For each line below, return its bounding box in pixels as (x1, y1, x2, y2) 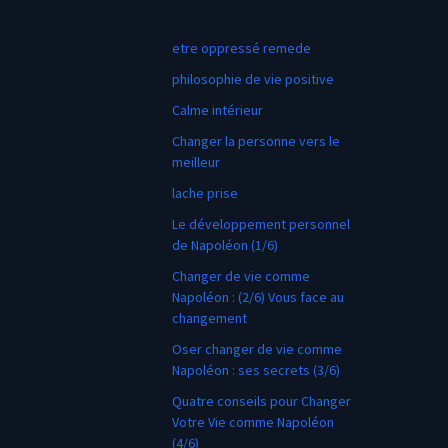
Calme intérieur (172, 101, 263, 119)
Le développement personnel (172, 215, 350, 233)
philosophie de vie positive (172, 70, 334, 88)
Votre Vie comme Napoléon (172, 413, 334, 431)
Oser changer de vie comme (172, 340, 342, 358)
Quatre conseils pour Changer (172, 392, 351, 410)
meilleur (172, 153, 220, 171)
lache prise (172, 184, 238, 202)
